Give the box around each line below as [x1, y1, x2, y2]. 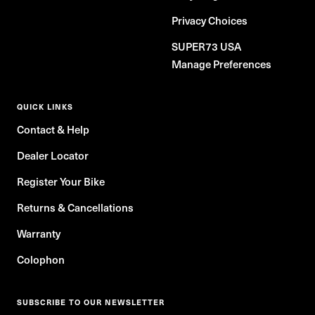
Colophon [17, 252, 65, 268]
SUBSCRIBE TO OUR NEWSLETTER [17, 297, 165, 308]
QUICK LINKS [17, 101, 73, 112]
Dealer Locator [17, 148, 89, 164]
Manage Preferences [172, 56, 271, 72]
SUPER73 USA [172, 39, 241, 55]
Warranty [17, 226, 60, 242]
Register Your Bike [17, 174, 105, 190]
